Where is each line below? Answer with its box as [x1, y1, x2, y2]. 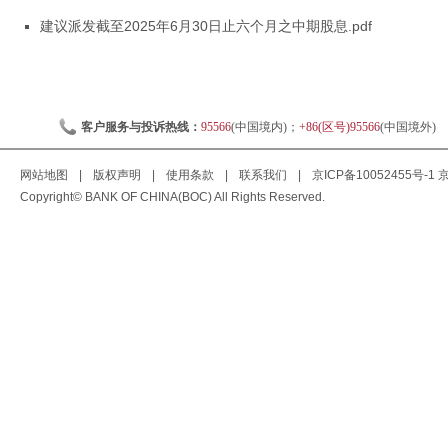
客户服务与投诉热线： [80, 120, 201, 134]
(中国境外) [379, 120, 439, 134]
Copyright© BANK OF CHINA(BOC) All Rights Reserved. [20, 190, 325, 204]
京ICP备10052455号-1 [312, 168, 435, 182]
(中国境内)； [230, 120, 299, 134]
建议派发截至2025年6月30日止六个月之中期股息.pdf [40, 18, 372, 34]
